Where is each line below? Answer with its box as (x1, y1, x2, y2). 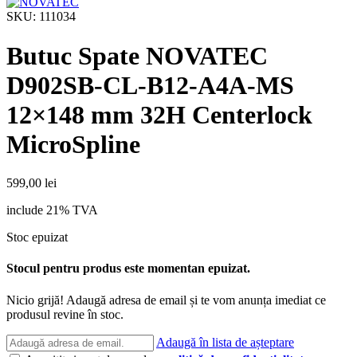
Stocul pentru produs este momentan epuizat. (6, 261, 250, 276)
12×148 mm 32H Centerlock (6, 100, 312, 129)
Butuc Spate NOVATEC (6, 41, 268, 70)
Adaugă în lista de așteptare (156, 335, 294, 349)
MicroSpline (6, 129, 140, 159)
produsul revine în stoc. (6, 307, 124, 321)
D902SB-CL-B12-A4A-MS (6, 70, 294, 100)
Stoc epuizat (6, 230, 68, 245)
